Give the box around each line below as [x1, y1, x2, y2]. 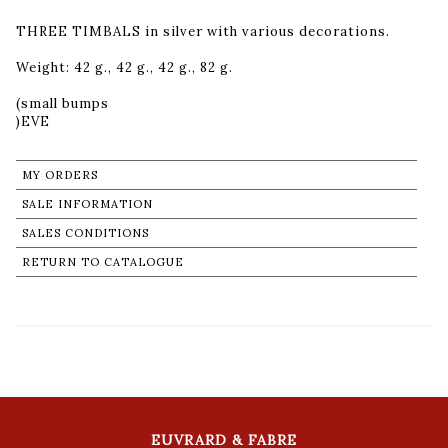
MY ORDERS [22, 167, 98, 182]
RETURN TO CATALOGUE [22, 254, 184, 269]
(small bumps [16, 94, 109, 112]
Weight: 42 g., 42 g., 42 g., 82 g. [16, 58, 233, 76]
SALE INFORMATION [22, 196, 153, 211]
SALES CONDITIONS [22, 225, 149, 240]
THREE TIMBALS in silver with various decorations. [16, 22, 390, 40]
